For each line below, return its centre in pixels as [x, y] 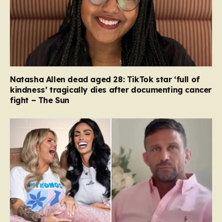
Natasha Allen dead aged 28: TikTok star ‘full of [105, 79]
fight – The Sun [40, 100]
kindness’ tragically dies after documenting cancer [111, 89]
